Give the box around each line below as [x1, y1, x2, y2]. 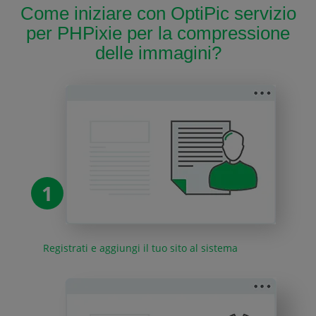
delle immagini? [95, 42, 221, 63]
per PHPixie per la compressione [26, 22, 290, 44]
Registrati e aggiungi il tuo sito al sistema [43, 241, 238, 255]
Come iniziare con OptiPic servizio [20, 2, 296, 24]
